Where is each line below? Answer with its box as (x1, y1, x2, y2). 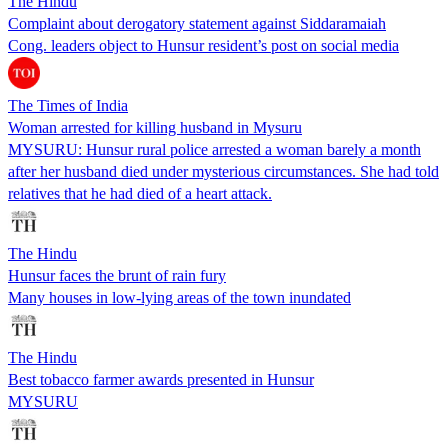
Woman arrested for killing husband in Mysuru (8, 118, 302, 136)
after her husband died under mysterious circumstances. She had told (8, 162, 439, 180)
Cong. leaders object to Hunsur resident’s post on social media (8, 36, 399, 54)
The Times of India (8, 96, 128, 114)
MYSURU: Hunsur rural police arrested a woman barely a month (8, 140, 421, 158)
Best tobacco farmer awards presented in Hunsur (8, 370, 314, 388)
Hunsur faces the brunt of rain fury (8, 266, 226, 284)
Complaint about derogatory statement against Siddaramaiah (8, 14, 386, 32)
